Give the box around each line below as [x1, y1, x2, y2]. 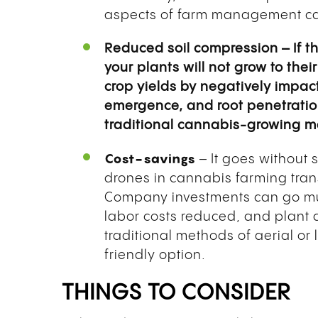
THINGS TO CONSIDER [62, 283, 290, 305]
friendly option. [104, 248, 206, 263]
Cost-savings [104, 151, 196, 167]
